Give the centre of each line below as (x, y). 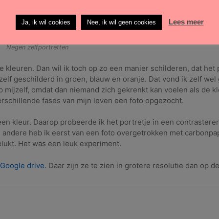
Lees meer (186, 22)
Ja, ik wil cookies (46, 22)
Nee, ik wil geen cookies (121, 22)
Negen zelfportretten (37, 47)
